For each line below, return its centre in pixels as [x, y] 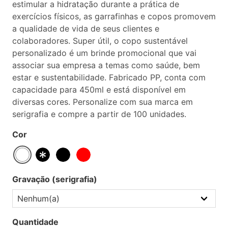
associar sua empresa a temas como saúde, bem [106, 65]
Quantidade [35, 222]
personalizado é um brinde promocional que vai [104, 53]
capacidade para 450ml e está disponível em [99, 89]
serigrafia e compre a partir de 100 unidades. [99, 114]
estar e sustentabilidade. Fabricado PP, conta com [109, 77]
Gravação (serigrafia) [55, 179]
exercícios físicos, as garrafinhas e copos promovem [114, 16]
